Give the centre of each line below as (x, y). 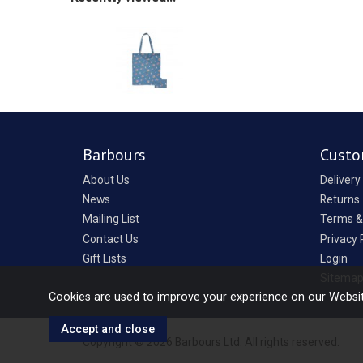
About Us (106, 179)
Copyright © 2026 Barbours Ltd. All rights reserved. (211, 342)
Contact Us (111, 239)
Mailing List (111, 219)
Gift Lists (105, 258)
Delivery (340, 179)
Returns (340, 199)
